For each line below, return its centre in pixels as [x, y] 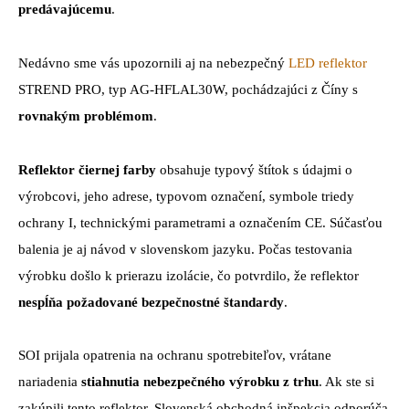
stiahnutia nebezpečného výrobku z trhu [200, 382]
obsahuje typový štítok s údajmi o [254, 169]
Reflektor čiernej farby [87, 169]
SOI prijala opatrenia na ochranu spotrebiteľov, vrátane [175, 356]
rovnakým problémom [86, 115]
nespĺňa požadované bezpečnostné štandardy [151, 302]
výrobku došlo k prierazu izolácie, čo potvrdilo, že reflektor [189, 275]
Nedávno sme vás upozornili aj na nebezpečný [152, 63]
